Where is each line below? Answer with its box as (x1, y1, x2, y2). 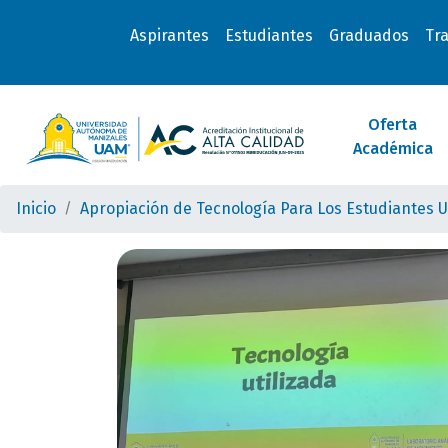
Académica (352, 139, 433, 158)
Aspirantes (129, 26, 209, 45)
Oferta (368, 115, 418, 134)
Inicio (16, 199, 56, 218)
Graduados (328, 26, 409, 45)
